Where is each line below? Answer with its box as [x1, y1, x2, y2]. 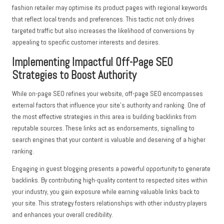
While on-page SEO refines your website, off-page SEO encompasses [12, 89, 203, 98]
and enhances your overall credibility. [12, 210, 113, 219]
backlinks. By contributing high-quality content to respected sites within [12, 176, 207, 185]
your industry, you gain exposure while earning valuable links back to [12, 187, 199, 196]
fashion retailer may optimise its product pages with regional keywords [12, 3, 207, 12]
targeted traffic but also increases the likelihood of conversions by [12, 26, 194, 35]
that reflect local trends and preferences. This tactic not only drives [12, 15, 194, 24]
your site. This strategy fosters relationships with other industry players [12, 199, 207, 208]
